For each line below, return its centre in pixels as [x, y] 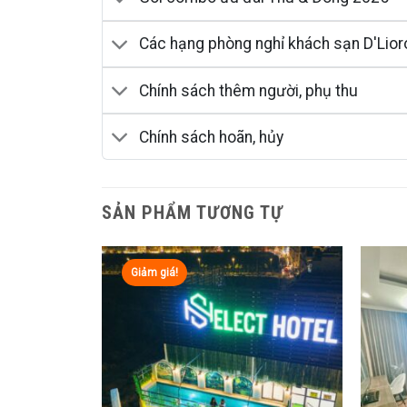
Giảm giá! [154, 273]
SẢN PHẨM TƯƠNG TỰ [193, 213]
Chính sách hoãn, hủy [212, 137]
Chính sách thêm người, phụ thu [249, 90]
